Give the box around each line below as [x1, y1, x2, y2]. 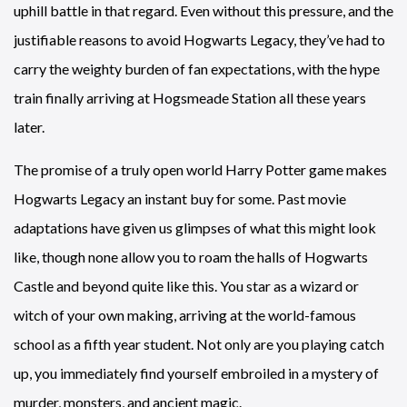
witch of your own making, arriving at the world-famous [14, 305, 356, 323]
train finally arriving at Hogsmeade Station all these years [14, 88, 366, 106]
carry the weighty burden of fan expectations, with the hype [14, 59, 380, 77]
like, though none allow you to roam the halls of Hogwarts [14, 247, 368, 265]
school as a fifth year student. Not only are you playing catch [14, 334, 384, 352]
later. [14, 117, 45, 135]
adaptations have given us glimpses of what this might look [14, 218, 376, 236]
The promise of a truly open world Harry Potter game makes [14, 160, 387, 178]
